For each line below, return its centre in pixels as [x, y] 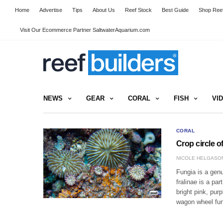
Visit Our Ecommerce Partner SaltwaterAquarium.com [85, 30]
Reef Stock [138, 10]
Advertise [51, 10]
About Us [104, 10]
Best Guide [175, 10]
